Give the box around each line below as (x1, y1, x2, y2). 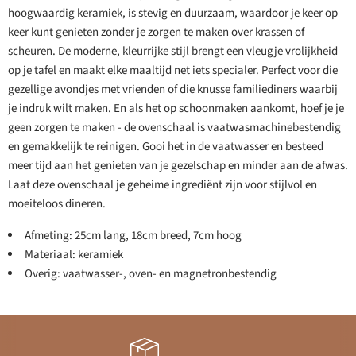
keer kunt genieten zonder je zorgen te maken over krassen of (8, 24, 304, 41)
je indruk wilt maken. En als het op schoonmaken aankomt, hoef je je (8, 100, 344, 118)
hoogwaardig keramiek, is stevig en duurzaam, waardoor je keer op (8, 5, 338, 22)
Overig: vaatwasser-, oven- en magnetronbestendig (25, 265, 277, 283)
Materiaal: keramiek (25, 246, 123, 264)
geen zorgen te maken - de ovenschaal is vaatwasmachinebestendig (8, 119, 341, 137)
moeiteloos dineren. (8, 195, 106, 213)
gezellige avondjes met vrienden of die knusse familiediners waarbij (8, 81, 338, 99)
